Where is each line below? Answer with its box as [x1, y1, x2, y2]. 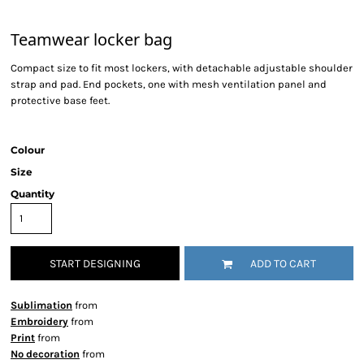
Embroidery [11, 315, 68, 327]
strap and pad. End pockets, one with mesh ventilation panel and [11, 78, 327, 90]
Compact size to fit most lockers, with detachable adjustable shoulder [11, 62, 353, 74]
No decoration [11, 348, 80, 360]
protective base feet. [11, 94, 110, 106]
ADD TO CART [250, 257, 316, 271]
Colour [11, 144, 45, 156]
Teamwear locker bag [11, 28, 172, 50]
